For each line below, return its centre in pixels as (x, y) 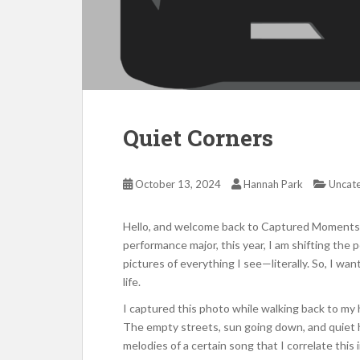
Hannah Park (273, 184)
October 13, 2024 (178, 184)
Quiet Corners (198, 138)
